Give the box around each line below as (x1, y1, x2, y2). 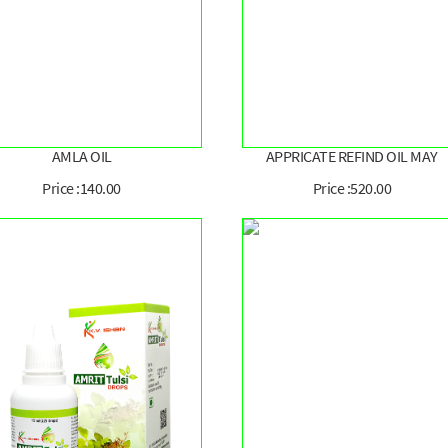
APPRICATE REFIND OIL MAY (265, 146, 438, 167)
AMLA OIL (51, 146, 112, 167)
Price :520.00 (312, 178, 392, 199)
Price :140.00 (42, 178, 121, 199)
